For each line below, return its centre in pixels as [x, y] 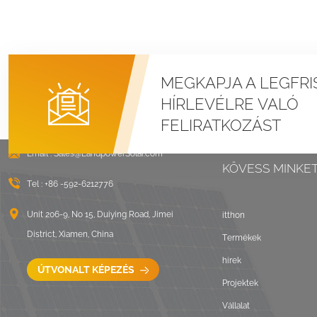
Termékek [242, 238]
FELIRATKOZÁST [220, 126]
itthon [234, 215]
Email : [40, 154]
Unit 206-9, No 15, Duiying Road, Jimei [100, 215]
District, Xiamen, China [70, 235]
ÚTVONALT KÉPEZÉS [87, 270]
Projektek [241, 283]
